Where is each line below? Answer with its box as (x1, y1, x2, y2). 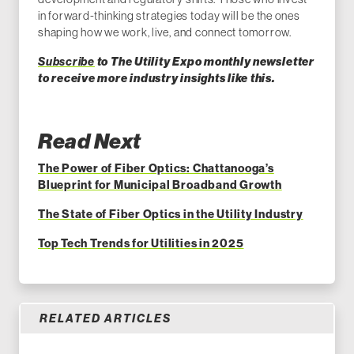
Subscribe (38, 55, 95, 70)
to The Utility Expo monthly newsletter (94, 55, 314, 70)
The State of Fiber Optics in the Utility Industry (38, 207, 303, 222)
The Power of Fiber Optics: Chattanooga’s (38, 161, 274, 176)
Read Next (38, 129, 141, 155)
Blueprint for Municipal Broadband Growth (38, 178, 282, 193)
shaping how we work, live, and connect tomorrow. (38, 26, 292, 40)
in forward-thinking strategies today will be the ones (38, 9, 300, 23)
